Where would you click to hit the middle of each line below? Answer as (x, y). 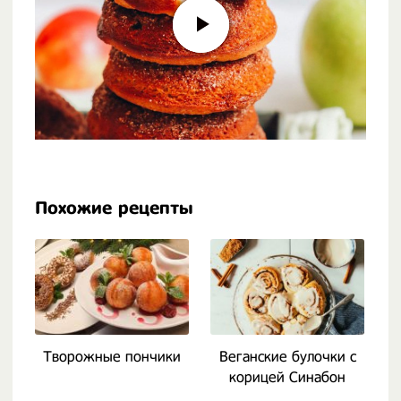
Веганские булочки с (287, 357)
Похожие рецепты (114, 208)
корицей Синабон (287, 377)
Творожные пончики (112, 357)
